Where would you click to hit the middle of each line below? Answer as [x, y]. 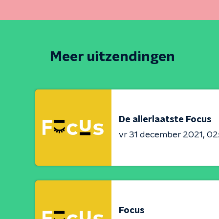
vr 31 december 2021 [161, 135]
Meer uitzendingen [112, 57]
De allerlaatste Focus [165, 120]
